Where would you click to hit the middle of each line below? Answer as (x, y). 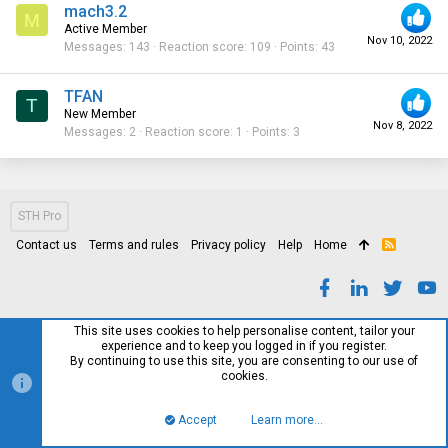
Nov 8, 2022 (402, 125)
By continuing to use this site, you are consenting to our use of (244, 360)
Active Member (105, 28)
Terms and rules (134, 244)
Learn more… (287, 420)
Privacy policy (228, 244)
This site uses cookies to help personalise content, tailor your (244, 330)
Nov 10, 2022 (399, 40)
